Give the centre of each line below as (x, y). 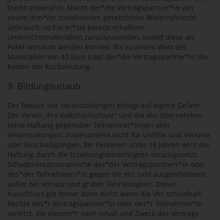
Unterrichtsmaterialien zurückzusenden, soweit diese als (101, 37)
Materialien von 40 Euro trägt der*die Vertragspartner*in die (108, 57)
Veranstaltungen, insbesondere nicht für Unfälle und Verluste (109, 135)
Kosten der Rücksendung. (50, 67)
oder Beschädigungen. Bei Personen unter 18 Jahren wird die (108, 145)
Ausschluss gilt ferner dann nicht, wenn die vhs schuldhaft (104, 194)
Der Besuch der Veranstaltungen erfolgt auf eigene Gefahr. (105, 105)
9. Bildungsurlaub (44, 86)
